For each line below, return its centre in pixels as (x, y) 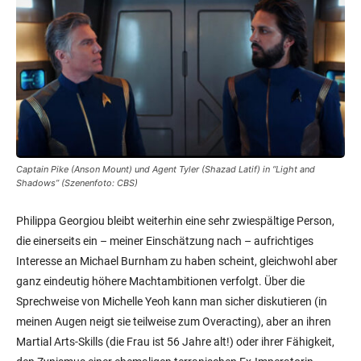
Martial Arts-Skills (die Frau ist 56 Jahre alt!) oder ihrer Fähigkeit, (175, 342)
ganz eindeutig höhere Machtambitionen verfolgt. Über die (160, 282)
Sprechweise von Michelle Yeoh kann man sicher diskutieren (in (172, 302)
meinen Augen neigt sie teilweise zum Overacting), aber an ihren (174, 322)
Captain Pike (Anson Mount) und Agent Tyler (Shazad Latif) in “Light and (166, 170)
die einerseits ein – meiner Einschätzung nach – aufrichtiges (165, 241)
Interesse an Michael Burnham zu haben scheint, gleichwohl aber (177, 261)
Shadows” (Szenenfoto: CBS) (77, 183)
